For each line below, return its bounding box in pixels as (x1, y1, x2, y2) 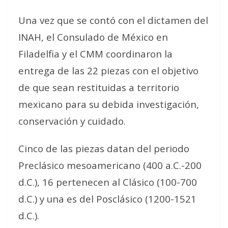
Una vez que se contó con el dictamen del (18, 14, 208, 26)
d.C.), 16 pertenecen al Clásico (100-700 (18, 176, 197, 188)
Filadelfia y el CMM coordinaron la (18, 47, 173, 60)
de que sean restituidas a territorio (18, 81, 179, 94)
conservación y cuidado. (18, 115, 126, 127)
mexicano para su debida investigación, (18, 98, 199, 110)
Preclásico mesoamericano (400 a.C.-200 (18, 159, 202, 172)
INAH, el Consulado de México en (18, 31, 168, 43)
